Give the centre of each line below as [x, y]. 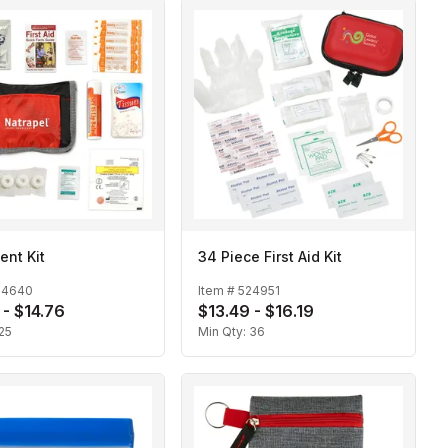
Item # [218, 291]
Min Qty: [223, 332]
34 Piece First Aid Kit [270, 256]
